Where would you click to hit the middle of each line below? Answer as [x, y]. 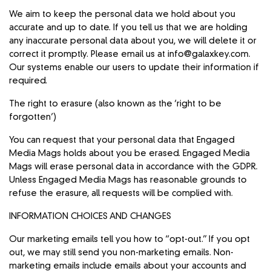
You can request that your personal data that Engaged [122, 140]
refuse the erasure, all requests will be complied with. [121, 193]
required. [28, 81]
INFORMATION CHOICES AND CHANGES [90, 216]
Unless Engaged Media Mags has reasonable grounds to [128, 180]
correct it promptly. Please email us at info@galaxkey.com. [130, 54]
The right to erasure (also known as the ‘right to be [116, 104]
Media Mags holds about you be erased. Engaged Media [130, 153]
